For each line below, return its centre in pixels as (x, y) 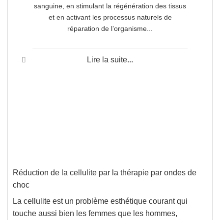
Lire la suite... (110, 60)
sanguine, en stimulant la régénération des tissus (110, 6)
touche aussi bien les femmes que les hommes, (95, 213)
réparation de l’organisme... (110, 29)
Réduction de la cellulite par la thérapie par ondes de (105, 172)
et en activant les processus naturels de (110, 17)
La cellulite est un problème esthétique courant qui (100, 201)
